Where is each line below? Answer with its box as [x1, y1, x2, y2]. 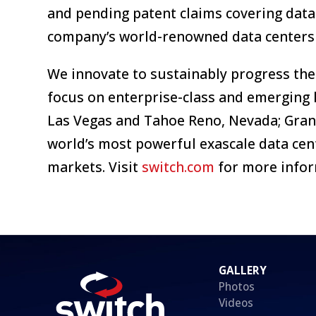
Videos [219, 295, 254, 310]
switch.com [142, 157, 215, 176]
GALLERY [219, 262, 267, 278]
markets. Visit [47, 157, 142, 176]
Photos [219, 279, 255, 294]
